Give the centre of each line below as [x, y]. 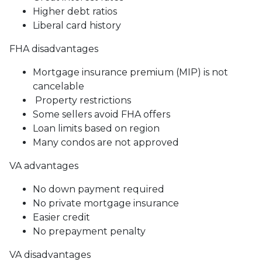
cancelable [58, 86]
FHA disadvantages [54, 49]
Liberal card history [77, 25]
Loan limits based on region [96, 128]
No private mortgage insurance [106, 203]
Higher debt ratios [75, 11]
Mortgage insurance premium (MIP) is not [130, 72]
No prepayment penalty [89, 231]
